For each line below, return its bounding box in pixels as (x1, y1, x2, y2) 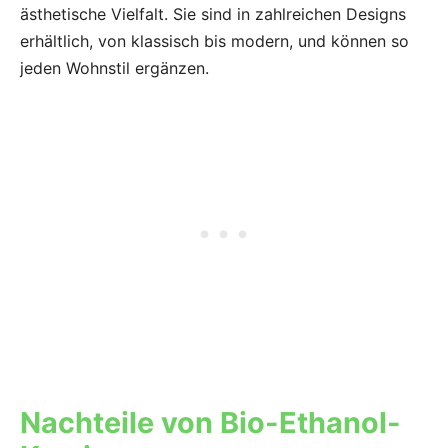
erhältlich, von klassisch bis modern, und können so (20, 31, 409, 52)
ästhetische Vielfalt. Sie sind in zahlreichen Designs (20, 4, 406, 25)
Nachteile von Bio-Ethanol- (20, 405, 401, 441)
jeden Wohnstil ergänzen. (20, 58, 209, 79)
